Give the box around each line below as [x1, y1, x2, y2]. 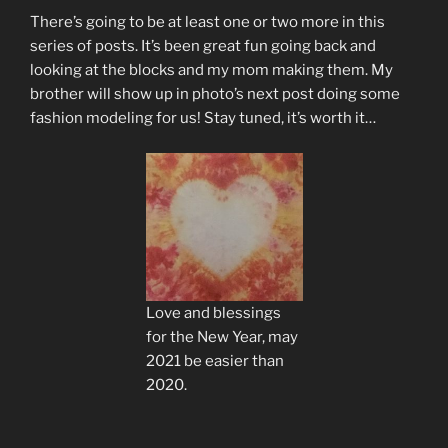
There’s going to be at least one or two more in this [30, 13, 385, 32]
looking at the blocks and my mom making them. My [30, 61, 393, 80]
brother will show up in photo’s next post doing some [30, 85, 400, 104]
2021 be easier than [145, 351, 284, 370]
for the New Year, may [145, 327, 298, 346]
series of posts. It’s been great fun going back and [30, 37, 376, 56]
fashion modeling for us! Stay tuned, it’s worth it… [30, 109, 376, 128]
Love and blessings [145, 303, 281, 322]
